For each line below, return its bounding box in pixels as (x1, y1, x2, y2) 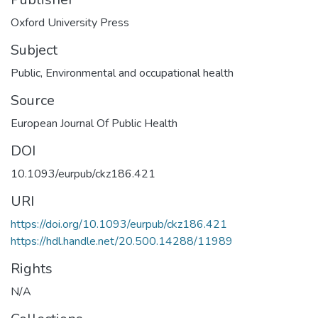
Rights (11, 258, 53, 278)
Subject (11, 40, 57, 60)
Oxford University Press (11, 14, 129, 31)
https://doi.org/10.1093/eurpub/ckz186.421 (11, 216, 227, 232)
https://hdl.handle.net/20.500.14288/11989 (11, 233, 233, 249)
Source (11, 90, 55, 110)
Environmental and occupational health (45, 65, 234, 81)
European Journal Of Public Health (11, 115, 177, 131)
